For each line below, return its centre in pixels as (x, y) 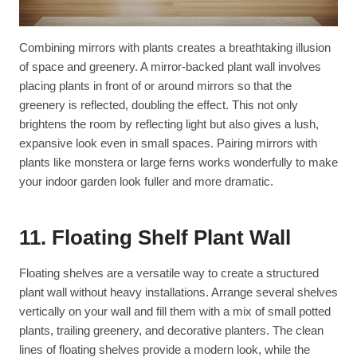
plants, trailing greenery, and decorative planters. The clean (171, 330)
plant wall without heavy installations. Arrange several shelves (178, 292)
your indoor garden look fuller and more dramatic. (146, 181)
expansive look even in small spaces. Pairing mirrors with (168, 143)
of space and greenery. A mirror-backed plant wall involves (170, 66)
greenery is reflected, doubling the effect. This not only (159, 104)
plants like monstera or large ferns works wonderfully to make (178, 162)
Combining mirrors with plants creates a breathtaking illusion (175, 47)
